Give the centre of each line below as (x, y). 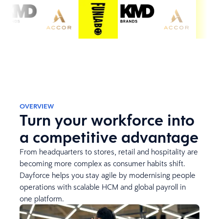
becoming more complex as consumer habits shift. (102, 163)
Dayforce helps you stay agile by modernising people (108, 175)
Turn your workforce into (107, 120)
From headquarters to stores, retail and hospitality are (109, 152)
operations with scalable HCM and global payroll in (103, 187)
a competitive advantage (109, 137)
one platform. (42, 198)
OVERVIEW (37, 106)
